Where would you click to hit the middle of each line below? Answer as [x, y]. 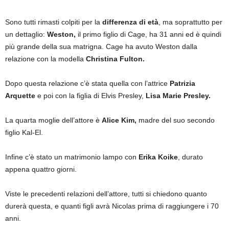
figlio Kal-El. [24, 132]
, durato [190, 157]
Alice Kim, [119, 120]
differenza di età [130, 22]
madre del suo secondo [176, 120]
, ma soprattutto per [190, 22]
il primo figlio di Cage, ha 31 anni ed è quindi [148, 34]
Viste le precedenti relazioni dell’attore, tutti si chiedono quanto [106, 194]
